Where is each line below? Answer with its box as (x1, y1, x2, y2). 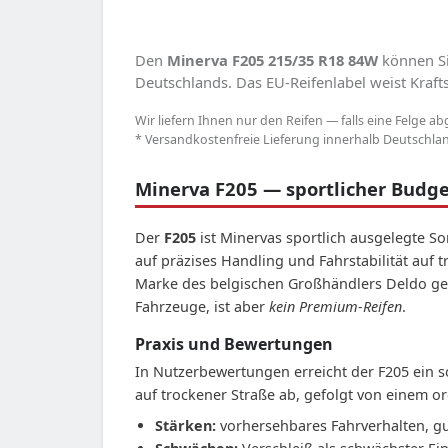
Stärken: (155, 415, 216, 435)
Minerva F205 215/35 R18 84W (167, 49, 378, 70)
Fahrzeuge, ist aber (135, 296, 269, 316)
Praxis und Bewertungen (135, 332, 333, 355)
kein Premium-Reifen (269, 296, 402, 316)
